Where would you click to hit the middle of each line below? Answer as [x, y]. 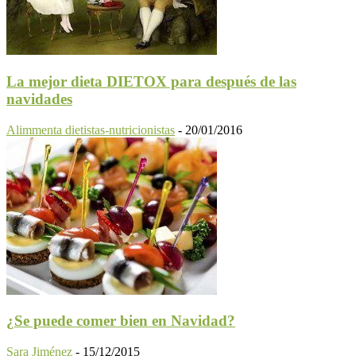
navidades [39, 99]
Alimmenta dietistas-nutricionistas [91, 130]
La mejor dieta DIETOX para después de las [151, 81]
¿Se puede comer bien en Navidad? [121, 321]
